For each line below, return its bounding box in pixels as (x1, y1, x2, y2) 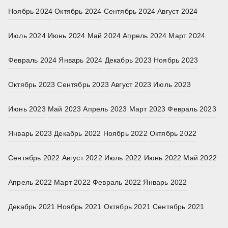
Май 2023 (47, 105, 81, 113)
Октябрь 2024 (54, 7, 102, 16)
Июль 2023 (153, 80, 191, 89)
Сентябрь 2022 (8, 154, 60, 162)
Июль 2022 (104, 154, 142, 162)
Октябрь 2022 (149, 129, 197, 138)
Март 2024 (168, 32, 206, 40)
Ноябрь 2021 (57, 203, 102, 211)
